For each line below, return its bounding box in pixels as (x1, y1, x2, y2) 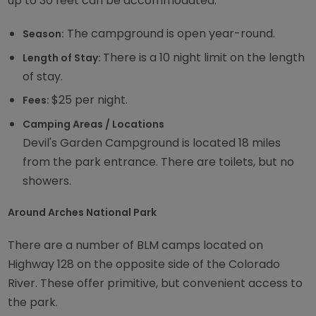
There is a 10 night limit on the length (103, 49, 305, 66)
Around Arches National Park (8, 205, 157, 220)
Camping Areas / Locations (23, 116, 165, 131)
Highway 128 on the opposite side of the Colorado (8, 256, 281, 273)
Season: (23, 27, 65, 42)
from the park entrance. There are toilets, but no (23, 153, 295, 170)
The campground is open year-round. (64, 25, 276, 42)
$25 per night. (51, 92, 128, 109)
